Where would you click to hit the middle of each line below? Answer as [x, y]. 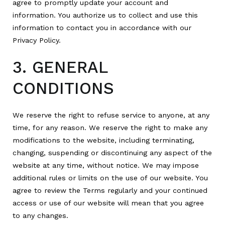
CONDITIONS [63, 88]
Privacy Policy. [37, 40]
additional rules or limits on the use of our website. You [110, 178]
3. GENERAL [60, 67]
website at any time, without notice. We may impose [106, 165]
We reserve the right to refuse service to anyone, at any [111, 115]
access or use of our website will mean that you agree [108, 203]
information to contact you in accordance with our [102, 27]
